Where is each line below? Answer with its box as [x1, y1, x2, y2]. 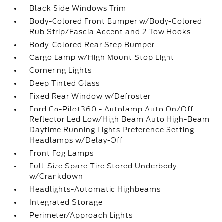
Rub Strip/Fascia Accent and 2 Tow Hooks [29, 28, 191, 36]
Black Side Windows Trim [29, 4, 127, 12]
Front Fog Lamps [29, 149, 94, 157]
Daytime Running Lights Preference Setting [29, 126, 195, 134]
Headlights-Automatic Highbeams [29, 185, 161, 193]
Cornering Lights [29, 66, 92, 74]
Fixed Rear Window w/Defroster [29, 92, 151, 100]
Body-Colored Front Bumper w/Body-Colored [29, 17, 203, 25]
